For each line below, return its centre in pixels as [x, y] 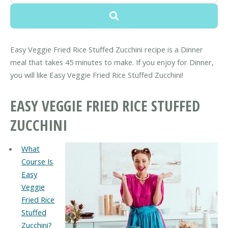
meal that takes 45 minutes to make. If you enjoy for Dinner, [112, 62]
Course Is [37, 162]
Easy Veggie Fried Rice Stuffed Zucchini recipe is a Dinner [107, 50]
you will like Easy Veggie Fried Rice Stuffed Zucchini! [97, 75]
